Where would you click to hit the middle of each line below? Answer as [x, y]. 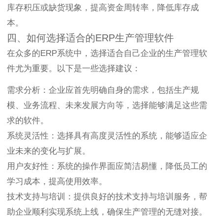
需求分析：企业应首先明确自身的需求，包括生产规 [103, 90]
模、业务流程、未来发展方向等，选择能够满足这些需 [107, 106]
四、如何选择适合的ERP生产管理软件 [90, 38]
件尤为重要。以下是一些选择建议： [74, 69]
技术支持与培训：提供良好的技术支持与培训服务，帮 [107, 197]
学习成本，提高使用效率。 [57, 182]
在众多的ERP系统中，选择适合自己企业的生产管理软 [107, 54]
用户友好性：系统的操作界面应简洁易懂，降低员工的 [107, 166]
